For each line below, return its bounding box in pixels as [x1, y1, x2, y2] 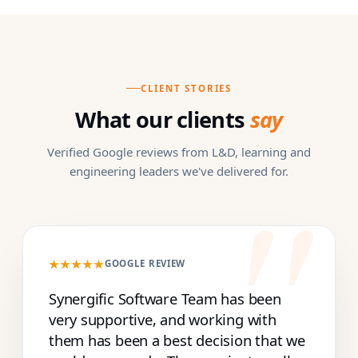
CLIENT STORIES [140, 82, 233, 94]
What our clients [75, 104, 250, 134]
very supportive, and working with [49, 308, 276, 329]
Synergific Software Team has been [49, 288, 281, 308]
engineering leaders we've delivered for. [70, 162, 288, 179]
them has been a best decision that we [49, 329, 305, 350]
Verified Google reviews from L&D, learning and [47, 143, 311, 160]
